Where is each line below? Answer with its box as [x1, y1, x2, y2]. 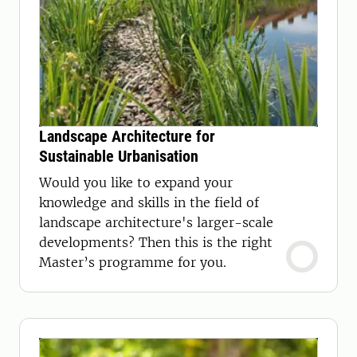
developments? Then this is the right [39, 234, 273, 250]
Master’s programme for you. [39, 254, 226, 270]
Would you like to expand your [39, 175, 233, 190]
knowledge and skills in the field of [39, 194, 259, 210]
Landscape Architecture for [39, 127, 215, 146]
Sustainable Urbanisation [39, 147, 198, 166]
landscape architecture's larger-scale [39, 214, 273, 230]
